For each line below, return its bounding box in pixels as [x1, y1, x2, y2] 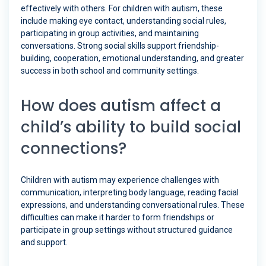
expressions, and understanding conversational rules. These [21, 200, 245, 210]
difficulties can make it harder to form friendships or [21, 213, 214, 223]
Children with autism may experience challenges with [21, 175, 219, 185]
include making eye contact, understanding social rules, [21, 16, 226, 26]
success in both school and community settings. [21, 66, 199, 76]
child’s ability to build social [21, 116, 241, 138]
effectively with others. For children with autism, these [21, 4, 223, 14]
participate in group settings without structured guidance [21, 225, 233, 235]
